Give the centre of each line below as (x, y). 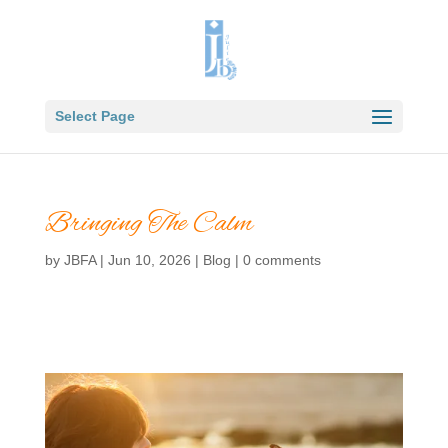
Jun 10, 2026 (149, 260)
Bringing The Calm (148, 224)
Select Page (94, 116)
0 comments (281, 260)
